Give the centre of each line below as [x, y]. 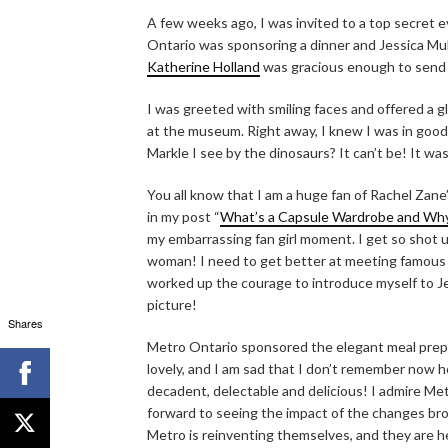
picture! [172, 304]
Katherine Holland [203, 66]
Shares [25, 322]
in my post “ [183, 216]
